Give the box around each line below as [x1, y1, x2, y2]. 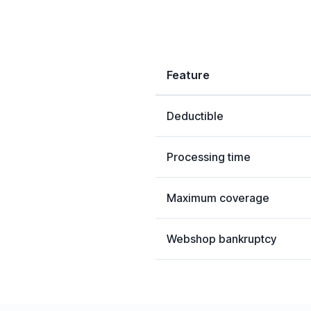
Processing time [167, 150, 251, 164]
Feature [167, 68, 210, 82]
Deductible [167, 109, 224, 123]
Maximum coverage [167, 191, 269, 205]
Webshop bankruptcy [167, 232, 276, 246]
